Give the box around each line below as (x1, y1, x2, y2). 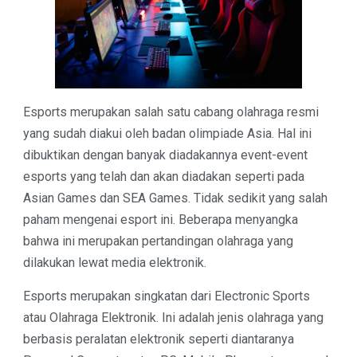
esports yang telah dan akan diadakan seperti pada (22, 169, 304, 185)
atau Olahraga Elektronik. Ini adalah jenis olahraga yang (22, 309, 324, 325)
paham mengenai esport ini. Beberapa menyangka (22, 212, 298, 228)
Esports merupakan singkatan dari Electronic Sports (22, 288, 310, 304)
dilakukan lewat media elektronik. (22, 255, 206, 271)
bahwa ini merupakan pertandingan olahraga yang (22, 233, 293, 249)
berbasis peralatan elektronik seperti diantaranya (22, 331, 294, 347)
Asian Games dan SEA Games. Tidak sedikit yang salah (22, 190, 328, 206)
